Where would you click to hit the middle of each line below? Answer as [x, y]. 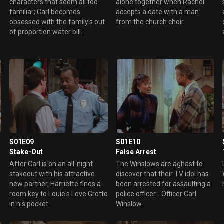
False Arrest [136, 152]
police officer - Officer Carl [156, 194]
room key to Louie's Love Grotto [58, 194]
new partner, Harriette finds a [55, 184]
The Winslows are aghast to [159, 164]
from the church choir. [150, 22]
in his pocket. [29, 204]
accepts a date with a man [157, 12]
